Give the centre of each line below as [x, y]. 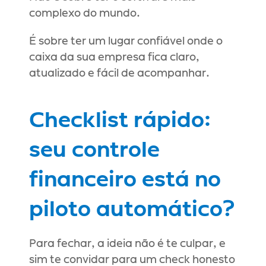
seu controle [94, 150]
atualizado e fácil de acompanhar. [119, 74]
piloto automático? [132, 210]
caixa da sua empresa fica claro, [114, 58]
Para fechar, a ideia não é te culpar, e [127, 244]
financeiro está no [125, 180]
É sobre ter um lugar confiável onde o [126, 42]
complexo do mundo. [85, 14]
